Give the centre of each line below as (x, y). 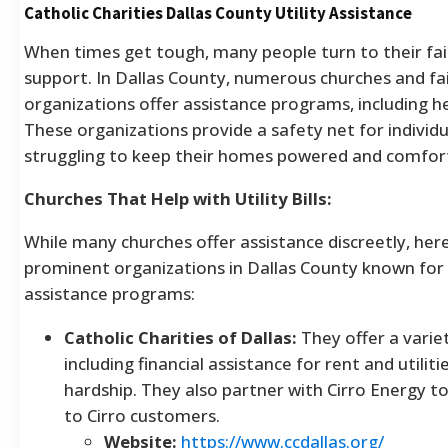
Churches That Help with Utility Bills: (178, 199)
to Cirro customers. (142, 416)
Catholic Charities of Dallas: (180, 338)
